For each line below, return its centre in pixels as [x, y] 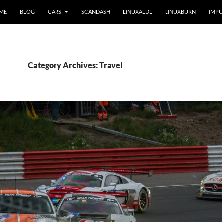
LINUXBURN [180, 12]
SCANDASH [96, 12]
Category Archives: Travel [75, 65]
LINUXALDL [138, 12]
